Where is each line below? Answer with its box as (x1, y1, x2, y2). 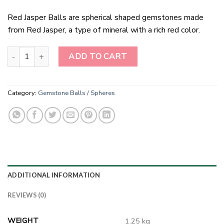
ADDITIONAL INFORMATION (7, 171, 100, 179)
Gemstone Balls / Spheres (38, 88, 115, 98)
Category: (7, 88, 38, 98)
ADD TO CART (68, 51, 127, 62)
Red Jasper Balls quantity (7, 46, 87, 57)
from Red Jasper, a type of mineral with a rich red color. (7, 24, 200, 35)
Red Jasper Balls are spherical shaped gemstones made (7, 11, 203, 23)
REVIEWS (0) (7, 191, 46, 199)
